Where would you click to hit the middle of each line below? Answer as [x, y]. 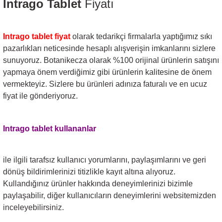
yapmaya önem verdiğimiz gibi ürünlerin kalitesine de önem [107, 72]
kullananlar [75, 128]
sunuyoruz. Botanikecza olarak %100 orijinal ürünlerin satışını [111, 60]
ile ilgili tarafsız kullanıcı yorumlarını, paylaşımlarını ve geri [105, 160]
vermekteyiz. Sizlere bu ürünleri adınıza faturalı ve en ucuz [105, 84]
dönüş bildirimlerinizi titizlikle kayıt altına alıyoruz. [89, 171]
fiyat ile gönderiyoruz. [40, 96]
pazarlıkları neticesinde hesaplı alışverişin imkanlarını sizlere [109, 48]
